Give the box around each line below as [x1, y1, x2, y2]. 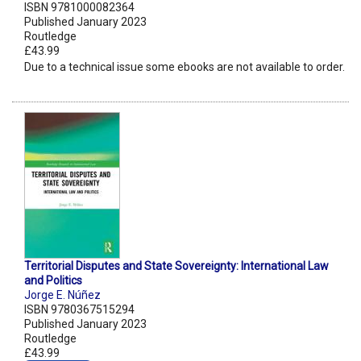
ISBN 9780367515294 [24, 303, 135, 317]
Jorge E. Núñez [24, 288, 101, 302]
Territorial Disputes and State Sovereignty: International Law [24, 259, 329, 273]
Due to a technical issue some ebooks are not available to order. [24, 60, 345, 74]
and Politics [24, 274, 82, 288]
